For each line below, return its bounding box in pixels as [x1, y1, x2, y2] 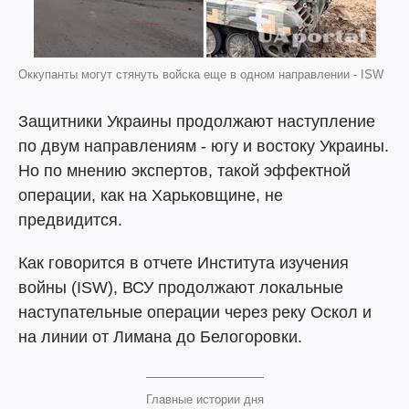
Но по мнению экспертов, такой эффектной [18, 162, 351, 180]
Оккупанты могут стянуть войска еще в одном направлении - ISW [18, 68, 383, 81]
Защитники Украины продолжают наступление [18, 112, 375, 131]
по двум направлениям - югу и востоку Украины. [18, 137, 389, 155]
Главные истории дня [145, 393, 264, 406]
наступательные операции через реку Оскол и [18, 303, 372, 321]
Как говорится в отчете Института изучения [18, 254, 349, 272]
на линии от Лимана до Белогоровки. [18, 328, 302, 346]
